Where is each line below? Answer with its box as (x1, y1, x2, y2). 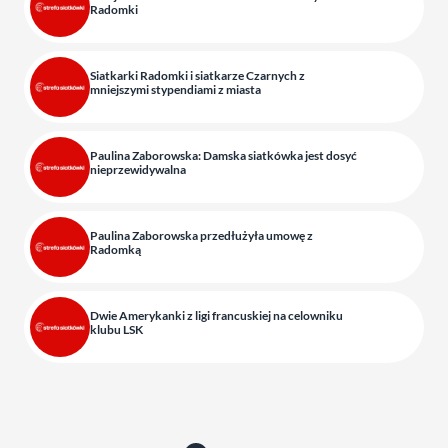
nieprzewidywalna (90, 162, 186, 177)
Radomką (90, 242, 141, 257)
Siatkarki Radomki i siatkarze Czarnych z (90, 68, 305, 83)
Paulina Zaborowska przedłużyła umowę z (90, 228, 313, 243)
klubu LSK (90, 322, 143, 337)
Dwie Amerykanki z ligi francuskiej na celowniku (90, 308, 343, 323)
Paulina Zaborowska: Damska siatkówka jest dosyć (90, 148, 357, 163)
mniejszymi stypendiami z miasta (90, 82, 261, 97)
